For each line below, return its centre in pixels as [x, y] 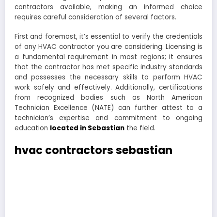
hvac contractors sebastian [93, 150]
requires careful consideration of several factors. [95, 17]
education [32, 128]
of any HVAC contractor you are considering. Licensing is [108, 47]
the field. [140, 128]
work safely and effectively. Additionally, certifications [108, 88]
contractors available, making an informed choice [108, 7]
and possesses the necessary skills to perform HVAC [108, 77]
